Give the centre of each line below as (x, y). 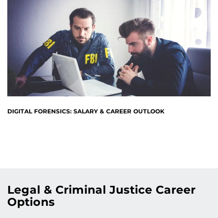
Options (31, 202)
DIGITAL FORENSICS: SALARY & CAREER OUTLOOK (86, 111)
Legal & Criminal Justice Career (101, 190)
